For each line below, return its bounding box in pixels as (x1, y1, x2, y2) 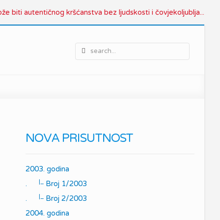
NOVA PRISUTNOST (26, 131, 133, 145)
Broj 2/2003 (44, 194, 87, 203)
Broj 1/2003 (44, 179, 87, 188)
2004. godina (26, 209, 69, 218)
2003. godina (26, 165, 69, 173)
